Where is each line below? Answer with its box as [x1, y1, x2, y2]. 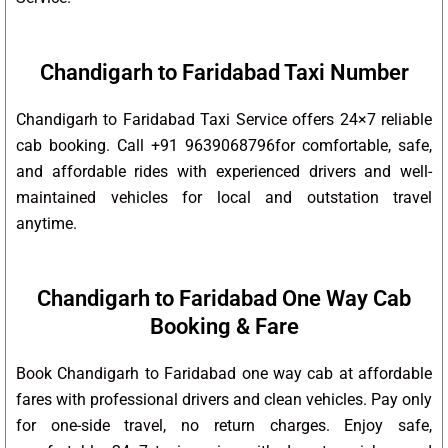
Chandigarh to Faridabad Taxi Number [39, 60, 409, 86]
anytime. [16, 214, 77, 234]
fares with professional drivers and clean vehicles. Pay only [16, 390, 432, 410]
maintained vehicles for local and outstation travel [16, 188, 432, 208]
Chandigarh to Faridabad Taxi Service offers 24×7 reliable [16, 110, 432, 130]
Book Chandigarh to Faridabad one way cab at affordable [16, 364, 432, 384]
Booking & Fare [149, 314, 299, 340]
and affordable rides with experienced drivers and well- [16, 162, 432, 182]
